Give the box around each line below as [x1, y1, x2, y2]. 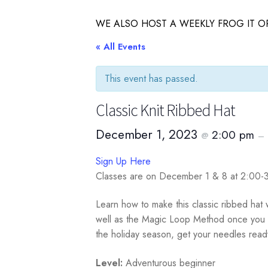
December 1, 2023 [96, 125, 202, 144]
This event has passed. [105, 71, 199, 86]
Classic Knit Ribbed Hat [96, 99, 236, 120]
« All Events [96, 39, 146, 53]
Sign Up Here [96, 154, 151, 168]
